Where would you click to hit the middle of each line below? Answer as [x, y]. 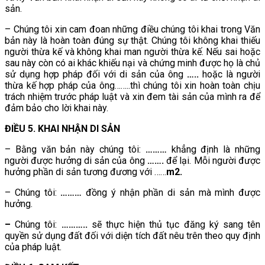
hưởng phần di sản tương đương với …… [85, 172]
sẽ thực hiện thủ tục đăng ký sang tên [174, 224]
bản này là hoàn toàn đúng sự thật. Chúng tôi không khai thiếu [132, 40]
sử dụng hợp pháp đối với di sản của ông [96, 74]
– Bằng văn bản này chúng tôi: [75, 149]
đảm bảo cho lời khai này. [56, 108]
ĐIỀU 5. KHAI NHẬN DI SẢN [62, 128]
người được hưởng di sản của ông [76, 160]
